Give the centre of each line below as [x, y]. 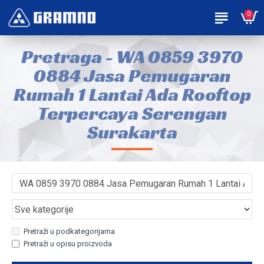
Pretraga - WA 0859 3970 [132, 57]
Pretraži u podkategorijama [69, 231]
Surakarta [132, 132]
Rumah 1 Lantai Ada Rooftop [132, 94]
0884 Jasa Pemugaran [132, 75]
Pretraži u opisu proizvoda [68, 244]
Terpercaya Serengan [132, 113]
